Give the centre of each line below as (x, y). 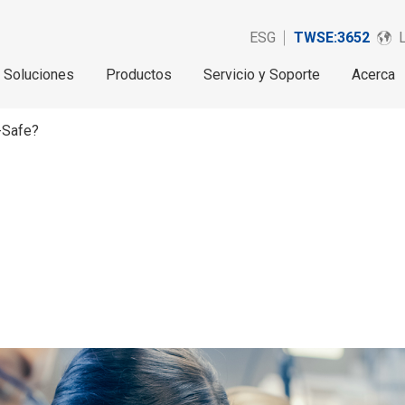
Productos (139, 75)
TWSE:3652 (332, 38)
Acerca (373, 75)
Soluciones (39, 75)
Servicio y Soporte (262, 75)
